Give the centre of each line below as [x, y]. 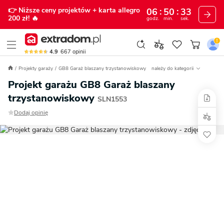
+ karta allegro [116, 10]
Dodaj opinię [31, 113]
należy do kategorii [173, 69]
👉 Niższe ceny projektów [50, 10]
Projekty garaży [36, 69]
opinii [79, 52]
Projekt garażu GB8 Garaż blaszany [91, 85]
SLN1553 [112, 99]
